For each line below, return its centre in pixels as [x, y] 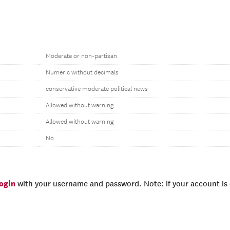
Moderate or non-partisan [81, 56]
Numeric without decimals [82, 73]
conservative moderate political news [97, 89]
